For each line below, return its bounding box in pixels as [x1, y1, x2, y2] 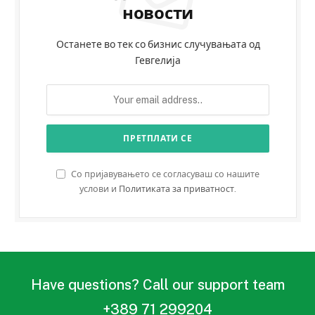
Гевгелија [135, 54, 181, 66]
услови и [79, 183, 119, 194]
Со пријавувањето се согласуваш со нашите [69, 168, 259, 179]
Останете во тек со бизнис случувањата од [56, 38, 260, 50]
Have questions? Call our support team [30, 276, 285, 293]
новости [122, 2, 194, 22]
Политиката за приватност [119, 183, 234, 194]
